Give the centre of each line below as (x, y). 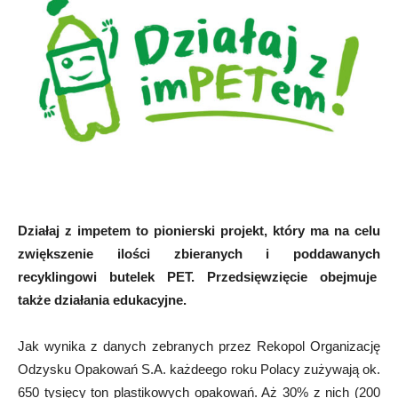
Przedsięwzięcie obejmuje (294, 276)
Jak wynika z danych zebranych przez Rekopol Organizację (199, 346)
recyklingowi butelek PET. (112, 276)
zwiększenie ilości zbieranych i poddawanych (199, 253)
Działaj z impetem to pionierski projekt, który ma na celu (199, 230)
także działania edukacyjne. (104, 299)
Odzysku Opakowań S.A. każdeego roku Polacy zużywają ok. (199, 369)
